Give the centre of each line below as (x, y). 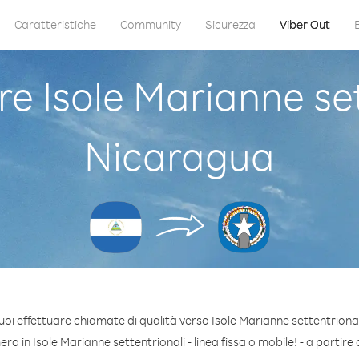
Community (150, 24)
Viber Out (305, 24)
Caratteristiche (55, 24)
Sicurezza (230, 24)
